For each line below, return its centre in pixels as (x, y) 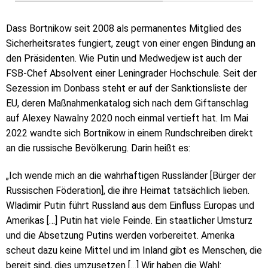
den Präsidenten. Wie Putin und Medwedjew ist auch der (124, 58)
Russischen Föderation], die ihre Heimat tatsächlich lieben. (128, 190)
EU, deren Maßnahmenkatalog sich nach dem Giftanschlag (127, 103)
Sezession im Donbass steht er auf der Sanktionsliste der (127, 88)
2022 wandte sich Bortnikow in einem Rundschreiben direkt (130, 133)
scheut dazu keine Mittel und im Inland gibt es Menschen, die (134, 250)
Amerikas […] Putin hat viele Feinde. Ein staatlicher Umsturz (129, 220)
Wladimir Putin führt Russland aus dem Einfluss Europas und (130, 205)
